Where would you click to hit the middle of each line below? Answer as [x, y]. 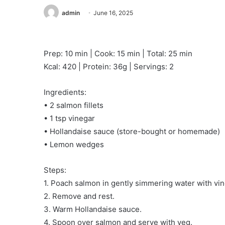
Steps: [55, 170]
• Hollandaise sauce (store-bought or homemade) [132, 132]
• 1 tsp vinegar [69, 119]
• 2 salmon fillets [74, 105]
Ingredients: [65, 92]
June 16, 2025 [113, 13]
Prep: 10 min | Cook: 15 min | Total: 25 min [118, 54]
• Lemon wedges [74, 145]
